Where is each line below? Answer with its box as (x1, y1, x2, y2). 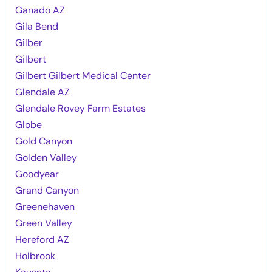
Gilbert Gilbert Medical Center (15, 69, 151, 82)
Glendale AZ (15, 85, 70, 98)
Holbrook (15, 249, 56, 262)
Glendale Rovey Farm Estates (15, 101, 146, 115)
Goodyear (15, 167, 59, 180)
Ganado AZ (15, 3, 66, 16)
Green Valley (15, 216, 73, 229)
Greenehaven (15, 200, 75, 213)
